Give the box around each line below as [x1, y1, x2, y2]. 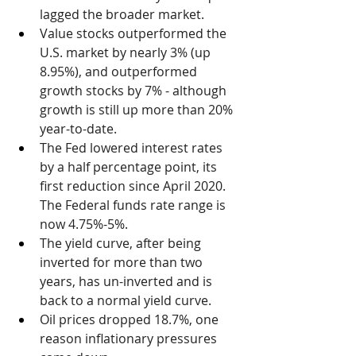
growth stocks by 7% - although [40, 81, 230, 99]
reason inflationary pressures [40, 329, 220, 347]
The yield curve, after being [40, 234, 204, 252]
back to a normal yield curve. [40, 291, 211, 309]
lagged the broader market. [40, 5, 204, 23]
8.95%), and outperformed [40, 62, 200, 80]
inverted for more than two [40, 253, 206, 271]
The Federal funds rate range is [40, 195, 229, 214]
